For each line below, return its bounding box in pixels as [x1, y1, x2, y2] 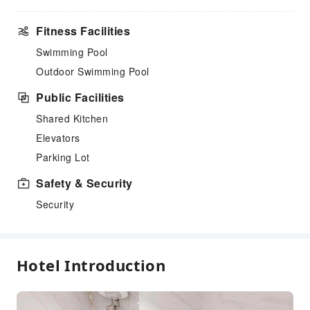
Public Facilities [36, 89, 125, 105]
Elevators [36, 131, 80, 145]
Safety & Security [36, 175, 133, 191]
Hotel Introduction [17, 255, 166, 275]
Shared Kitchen [36, 111, 108, 125]
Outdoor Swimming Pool [36, 64, 149, 78]
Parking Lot [36, 150, 90, 164]
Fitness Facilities [36, 23, 130, 39]
